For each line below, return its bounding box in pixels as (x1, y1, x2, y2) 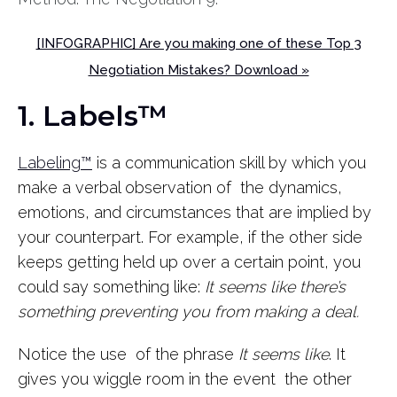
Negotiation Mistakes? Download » (88, 61, 309, 78)
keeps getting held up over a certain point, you (18, 252, 361, 271)
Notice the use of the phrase (18, 344, 238, 363)
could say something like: (18, 276, 205, 296)
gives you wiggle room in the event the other (18, 369, 352, 388)
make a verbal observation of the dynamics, (18, 177, 342, 197)
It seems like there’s (205, 276, 346, 296)
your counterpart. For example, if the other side (18, 227, 362, 246)
